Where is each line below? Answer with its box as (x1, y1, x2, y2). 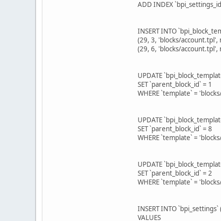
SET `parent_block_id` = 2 (138, 169, 212, 178)
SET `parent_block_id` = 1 (138, 80, 212, 89)
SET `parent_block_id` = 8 (138, 124, 212, 134)
